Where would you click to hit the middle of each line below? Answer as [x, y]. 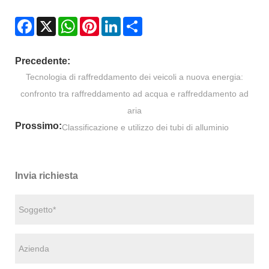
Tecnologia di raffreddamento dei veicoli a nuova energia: [134, 77]
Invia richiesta [47, 176]
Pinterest [116, 21]
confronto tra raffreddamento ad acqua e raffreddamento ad [134, 94]
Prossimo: [38, 126]
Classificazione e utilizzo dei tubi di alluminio [145, 128]
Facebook [53, 21]
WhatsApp [97, 21]
